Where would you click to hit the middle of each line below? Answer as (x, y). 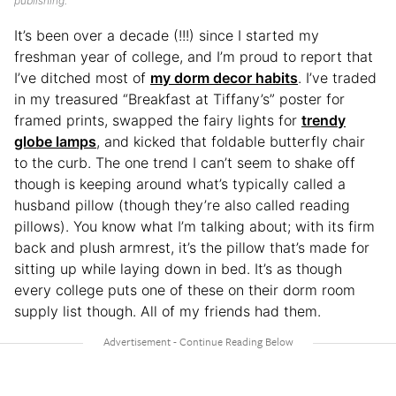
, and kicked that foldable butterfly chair (231, 141)
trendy (324, 120)
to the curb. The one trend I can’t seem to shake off (185, 163)
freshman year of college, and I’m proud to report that (194, 57)
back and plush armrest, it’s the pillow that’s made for (192, 247)
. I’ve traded (337, 78)
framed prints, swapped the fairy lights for (158, 120)
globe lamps (55, 141)
